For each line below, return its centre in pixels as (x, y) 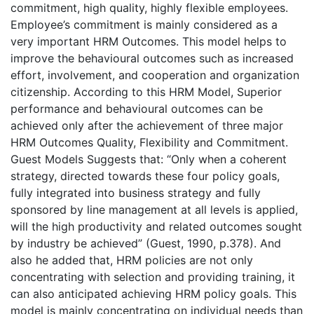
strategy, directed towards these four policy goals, (145, 176)
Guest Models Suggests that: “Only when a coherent (149, 159)
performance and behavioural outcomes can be (137, 109)
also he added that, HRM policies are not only (132, 260)
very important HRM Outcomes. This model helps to (149, 42)
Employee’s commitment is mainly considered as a (144, 25)
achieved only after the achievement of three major (147, 126)
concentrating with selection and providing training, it (153, 277)
